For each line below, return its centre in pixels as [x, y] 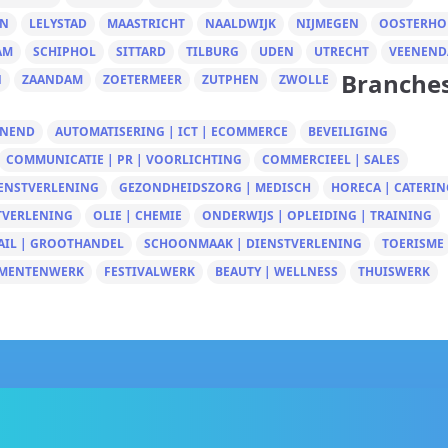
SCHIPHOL [64, 51]
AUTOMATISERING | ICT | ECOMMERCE [171, 131]
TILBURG [212, 51]
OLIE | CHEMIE [137, 215]
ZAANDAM [52, 79]
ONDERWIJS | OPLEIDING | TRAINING [317, 215]
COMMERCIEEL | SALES [331, 159]
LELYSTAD [58, 23]
